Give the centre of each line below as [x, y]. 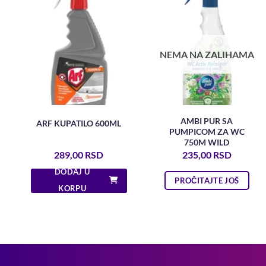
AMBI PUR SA [207, 121]
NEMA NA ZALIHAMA [207, 55]
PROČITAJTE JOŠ [207, 181]
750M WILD [207, 142]
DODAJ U [72, 172]
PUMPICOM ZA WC [207, 132]
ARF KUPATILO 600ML [79, 123]
